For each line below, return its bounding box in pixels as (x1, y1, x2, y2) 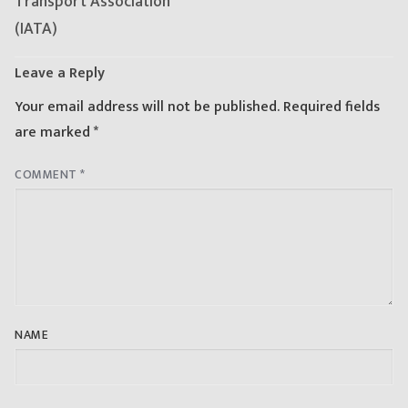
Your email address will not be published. (15, 94, 280, 119)
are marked (15, 119, 94, 145)
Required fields (283, 94, 380, 119)
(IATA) (15, 15, 57, 43)
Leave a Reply (15, 61, 105, 87)
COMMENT (15, 164, 80, 185)
